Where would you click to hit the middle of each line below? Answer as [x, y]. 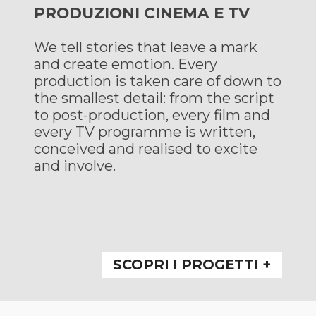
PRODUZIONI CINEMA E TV [142, 13]
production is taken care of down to [158, 81]
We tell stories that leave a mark [146, 47]
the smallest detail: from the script [154, 98]
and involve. [75, 165]
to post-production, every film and [152, 115]
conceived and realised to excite [146, 148]
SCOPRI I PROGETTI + [192, 265]
